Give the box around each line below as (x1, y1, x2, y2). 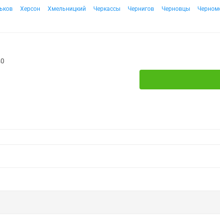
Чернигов (128, 5, 154, 12)
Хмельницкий (48, 5, 86, 12)
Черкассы (93, 5, 120, 12)
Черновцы (162, 5, 190, 12)
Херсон (20, 5, 40, 12)
